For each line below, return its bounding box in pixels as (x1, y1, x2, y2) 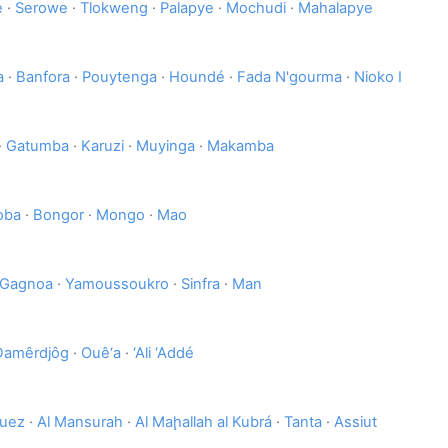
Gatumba (6, 137, 69, 156)
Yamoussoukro (65, 275, 169, 294)
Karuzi (81, 137, 124, 156)
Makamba (207, 137, 274, 156)
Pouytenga (82, 68, 157, 87)
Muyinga (136, 137, 195, 156)
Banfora (16, 68, 70, 87)
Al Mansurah (37, 413, 123, 432)
